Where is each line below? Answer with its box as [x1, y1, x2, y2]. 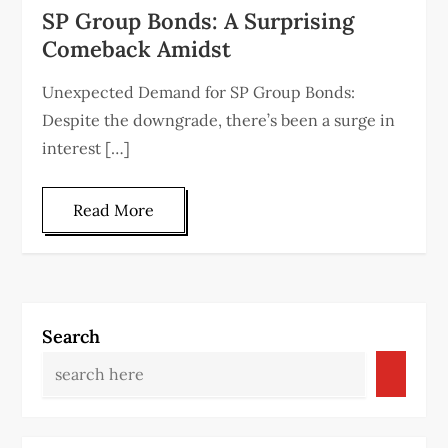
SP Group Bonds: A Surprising [42, 6, 355, 35]
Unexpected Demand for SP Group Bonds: [42, 81, 356, 102]
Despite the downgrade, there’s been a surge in [42, 109, 396, 130]
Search [42, 324, 101, 348]
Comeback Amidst [42, 34, 232, 63]
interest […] [42, 137, 131, 158]
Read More [73, 199, 155, 220]
